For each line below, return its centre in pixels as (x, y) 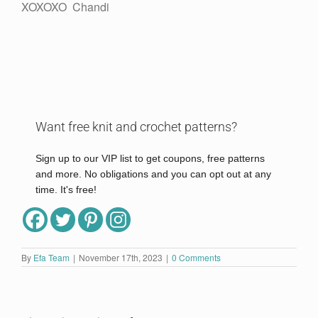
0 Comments (196, 257)
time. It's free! (66, 190)
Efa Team (51, 257)
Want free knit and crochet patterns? (136, 127)
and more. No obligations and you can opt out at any (153, 174)
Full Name (60, 220)
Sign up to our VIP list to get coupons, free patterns (150, 159)
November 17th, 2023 (121, 257)
